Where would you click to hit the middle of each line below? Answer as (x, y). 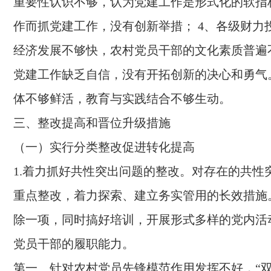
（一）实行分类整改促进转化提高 (104, 147)
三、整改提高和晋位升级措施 (92, 123)
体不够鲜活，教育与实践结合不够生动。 (122, 99)
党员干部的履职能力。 (74, 244)
